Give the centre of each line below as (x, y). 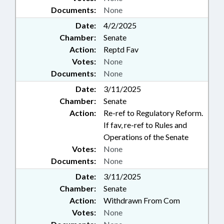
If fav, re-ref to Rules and (145, 125)
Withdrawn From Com (142, 200)
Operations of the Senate (146, 137)
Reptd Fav (121, 49)
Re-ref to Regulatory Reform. (153, 113)
